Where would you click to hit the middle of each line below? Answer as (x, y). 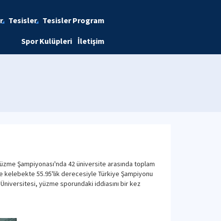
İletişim (91, 41)
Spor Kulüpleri (46, 41)
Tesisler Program (73, 20)
